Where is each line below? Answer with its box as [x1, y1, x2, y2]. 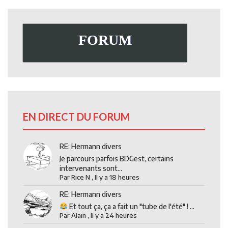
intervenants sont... [60, 163, 123, 173]
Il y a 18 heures [95, 173, 140, 181]
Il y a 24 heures [91, 211, 137, 219]
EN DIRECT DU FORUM [23, 110, 130, 123]
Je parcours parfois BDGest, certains [60, 154, 174, 163]
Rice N [71, 173, 91, 181]
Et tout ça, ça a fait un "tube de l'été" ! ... [68, 202, 195, 211]
